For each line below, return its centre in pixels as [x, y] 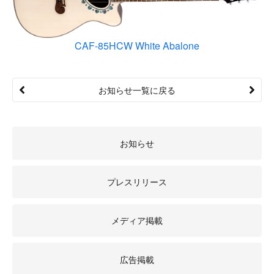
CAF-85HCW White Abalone [137, 46]
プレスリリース [137, 182]
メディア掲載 [137, 220]
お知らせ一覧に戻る [137, 90]
